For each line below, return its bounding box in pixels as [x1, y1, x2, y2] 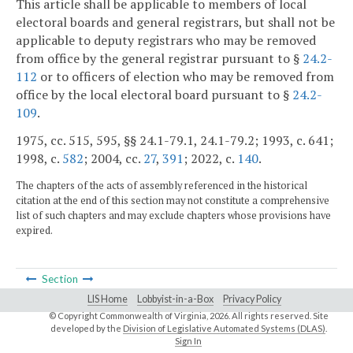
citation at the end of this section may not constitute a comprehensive [16, 194, 329, 208]
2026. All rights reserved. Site [209, 310, 329, 321]
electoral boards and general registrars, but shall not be [16, 13, 335, 31]
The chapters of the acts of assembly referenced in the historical [16, 179, 307, 193]
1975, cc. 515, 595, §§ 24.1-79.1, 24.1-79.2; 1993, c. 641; [16, 132, 333, 150]
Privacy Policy [223, 293, 281, 306]
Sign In [175, 336, 202, 347]
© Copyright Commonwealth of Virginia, [48, 310, 210, 321]
